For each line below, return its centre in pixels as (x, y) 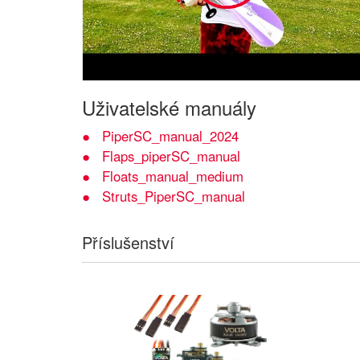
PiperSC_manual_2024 (170, 135)
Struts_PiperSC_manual (174, 196)
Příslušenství (128, 242)
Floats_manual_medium (173, 176)
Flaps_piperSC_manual (171, 155)
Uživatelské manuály (169, 107)
